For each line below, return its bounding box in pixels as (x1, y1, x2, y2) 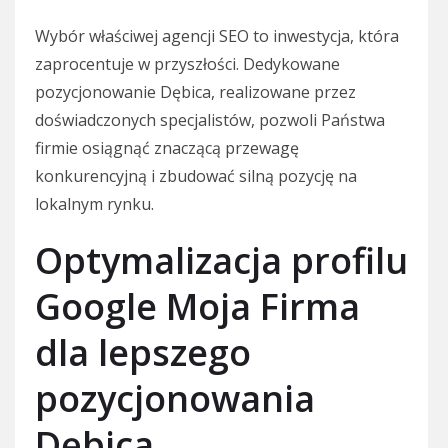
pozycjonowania (35, 374, 315, 424)
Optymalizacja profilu (35, 236, 408, 286)
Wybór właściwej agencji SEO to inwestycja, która (35, 25, 399, 48)
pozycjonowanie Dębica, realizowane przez (35, 81, 356, 104)
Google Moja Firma (35, 282, 360, 332)
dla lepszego (35, 328, 251, 378)
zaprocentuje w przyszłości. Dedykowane (35, 53, 340, 76)
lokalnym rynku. (35, 193, 154, 216)
